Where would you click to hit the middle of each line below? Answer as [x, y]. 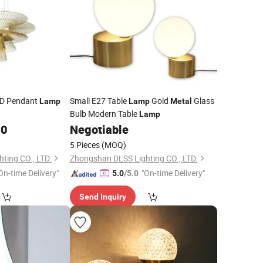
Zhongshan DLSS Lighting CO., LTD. [134, 158]
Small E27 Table [99, 101]
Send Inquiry [102, 197]
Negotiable [99, 129]
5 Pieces [85, 145]
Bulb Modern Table [104, 114]
